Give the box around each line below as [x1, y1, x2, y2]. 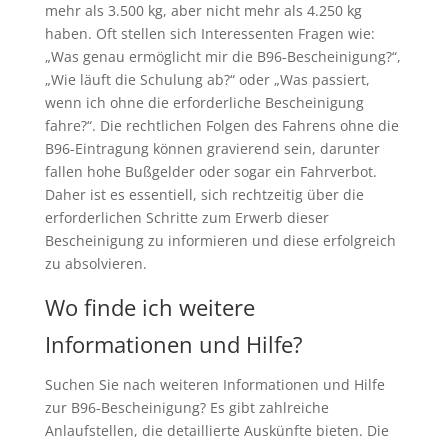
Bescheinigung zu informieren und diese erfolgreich [44, 231, 396, 251]
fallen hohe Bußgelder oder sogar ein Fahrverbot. [44, 162, 377, 182]
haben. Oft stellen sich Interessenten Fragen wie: [44, 24, 375, 44]
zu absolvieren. [44, 254, 147, 274]
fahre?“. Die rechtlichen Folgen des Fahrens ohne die [44, 116, 399, 136]
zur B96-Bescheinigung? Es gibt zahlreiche [44, 398, 329, 418]
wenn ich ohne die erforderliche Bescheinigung [44, 93, 364, 113]
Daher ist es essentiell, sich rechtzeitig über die [44, 185, 364, 205]
